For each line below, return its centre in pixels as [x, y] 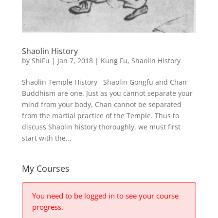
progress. [47, 207]
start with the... [46, 138]
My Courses [45, 168]
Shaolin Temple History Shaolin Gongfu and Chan [104, 82]
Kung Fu [114, 60]
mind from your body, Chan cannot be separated [101, 104]
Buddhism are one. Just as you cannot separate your [107, 93]
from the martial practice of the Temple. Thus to [100, 115]
